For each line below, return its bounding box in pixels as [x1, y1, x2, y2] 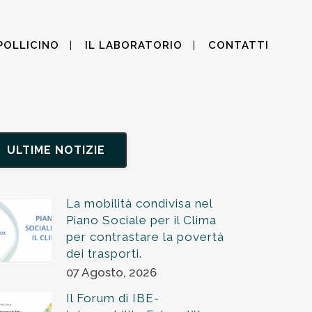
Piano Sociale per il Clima [66, 213, 217, 227]
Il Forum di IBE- [66, 291, 160, 305]
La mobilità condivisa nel [66, 196, 213, 210]
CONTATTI [208, 39, 269, 52]
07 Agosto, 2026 [66, 265, 157, 279]
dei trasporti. [66, 247, 143, 260]
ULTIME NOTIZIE [7, 143, 106, 157]
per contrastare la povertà [66, 230, 225, 244]
